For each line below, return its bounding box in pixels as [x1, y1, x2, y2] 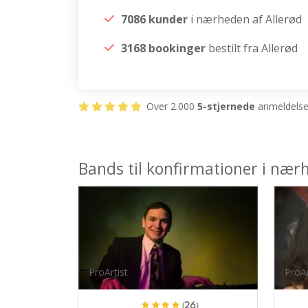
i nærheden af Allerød [188, 12, 302, 27]
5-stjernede [197, 100, 255, 113]
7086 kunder [121, 12, 188, 27]
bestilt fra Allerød [206, 41, 298, 56]
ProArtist [89, 265, 128, 278]
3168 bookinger [121, 41, 206, 56]
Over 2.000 [144, 100, 197, 113]
